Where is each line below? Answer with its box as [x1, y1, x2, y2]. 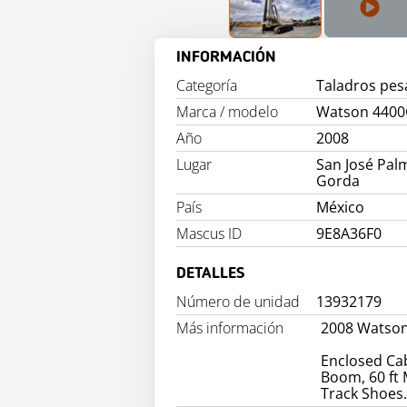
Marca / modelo [176, 102, 278, 122]
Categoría [176, 75, 237, 95]
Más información [176, 318, 283, 338]
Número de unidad [176, 292, 300, 312]
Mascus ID [176, 223, 242, 243]
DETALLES [176, 265, 244, 282]
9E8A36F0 [316, 223, 382, 243]
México [316, 197, 365, 217]
